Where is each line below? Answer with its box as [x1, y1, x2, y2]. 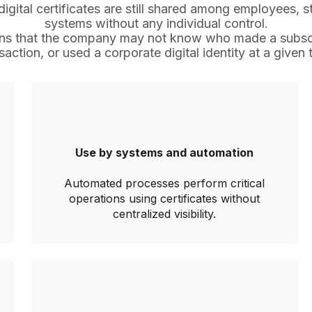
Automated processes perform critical [64, 176, 265, 190]
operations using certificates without [69, 192, 260, 205]
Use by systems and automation [75, 146, 253, 159]
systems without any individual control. [44, 16, 268, 31]
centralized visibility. [113, 207, 216, 221]
